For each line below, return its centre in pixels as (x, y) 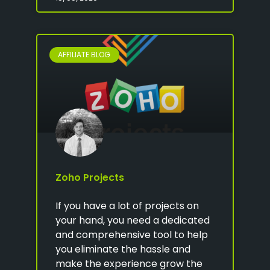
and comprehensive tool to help (132, 234)
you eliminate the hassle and (123, 249)
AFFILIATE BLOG (84, 54)
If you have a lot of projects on (127, 206)
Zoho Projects (90, 177)
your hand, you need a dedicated (133, 220)
